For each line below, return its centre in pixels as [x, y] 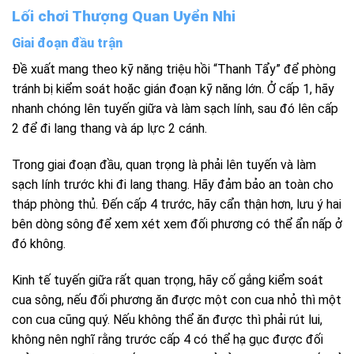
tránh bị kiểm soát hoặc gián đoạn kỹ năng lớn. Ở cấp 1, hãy [173, 89]
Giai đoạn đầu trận [67, 43]
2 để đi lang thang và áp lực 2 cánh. [109, 129]
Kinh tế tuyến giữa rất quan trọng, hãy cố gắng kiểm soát [168, 280]
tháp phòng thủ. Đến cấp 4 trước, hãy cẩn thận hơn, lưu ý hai [177, 205]
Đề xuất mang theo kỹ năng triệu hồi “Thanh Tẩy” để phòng [174, 70]
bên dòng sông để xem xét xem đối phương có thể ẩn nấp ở [177, 224]
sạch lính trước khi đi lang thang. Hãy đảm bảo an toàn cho [173, 185]
